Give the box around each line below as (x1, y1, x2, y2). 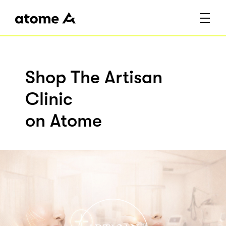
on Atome (25, 110, 102, 132)
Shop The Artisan (25, 67, 162, 88)
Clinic (25, 89, 73, 110)
